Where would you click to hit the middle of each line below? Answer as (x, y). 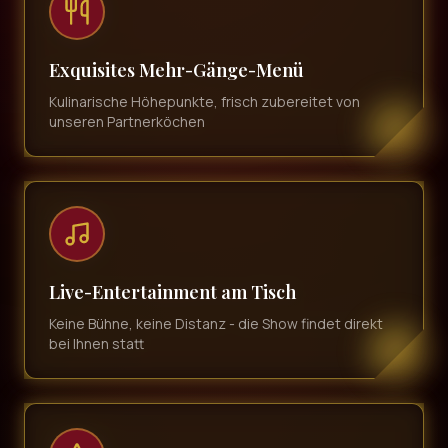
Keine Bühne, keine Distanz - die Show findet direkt (216, 323)
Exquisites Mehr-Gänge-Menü (176, 70)
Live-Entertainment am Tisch (172, 292)
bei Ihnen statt (96, 343)
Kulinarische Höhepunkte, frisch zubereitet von (204, 101)
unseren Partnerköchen (127, 121)
